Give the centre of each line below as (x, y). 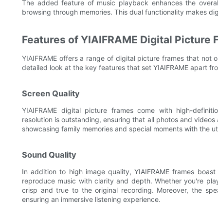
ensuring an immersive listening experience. (91, 200)
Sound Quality (49, 155)
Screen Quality (51, 94)
